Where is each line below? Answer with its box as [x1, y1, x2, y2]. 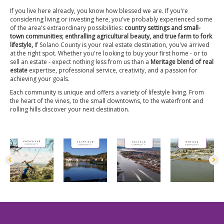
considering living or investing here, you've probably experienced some [10, 14, 212, 23]
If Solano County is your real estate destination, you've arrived [33, 40, 209, 49]
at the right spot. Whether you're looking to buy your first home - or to [10, 48, 207, 57]
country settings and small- [124, 23, 200, 32]
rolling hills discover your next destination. [10, 104, 129, 113]
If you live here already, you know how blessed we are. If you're [10, 6, 188, 15]
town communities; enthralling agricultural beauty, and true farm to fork [10, 31, 212, 40]
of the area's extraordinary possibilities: [10, 23, 124, 32]
